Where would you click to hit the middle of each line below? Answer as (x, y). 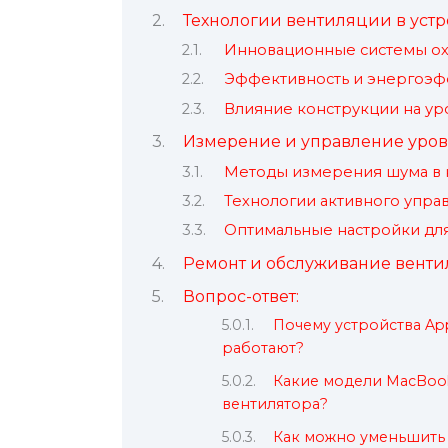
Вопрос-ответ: (240, 297)
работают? (263, 348)
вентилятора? (275, 404)
